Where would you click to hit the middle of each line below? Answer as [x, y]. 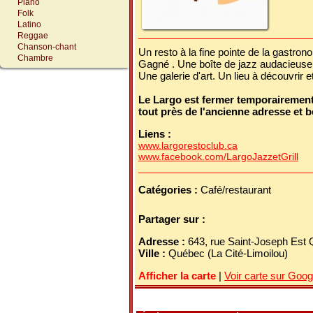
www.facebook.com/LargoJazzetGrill [218, 156]
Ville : [153, 253]
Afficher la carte [177, 276]
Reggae [33, 36]
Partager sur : [173, 219]
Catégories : [169, 190]
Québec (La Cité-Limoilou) [228, 253]
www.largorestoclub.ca [188, 145]
